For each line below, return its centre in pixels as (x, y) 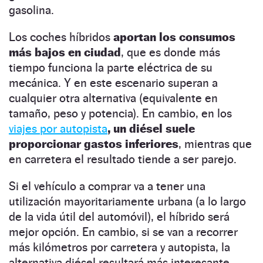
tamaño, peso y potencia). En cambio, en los (120, 113)
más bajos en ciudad (65, 52)
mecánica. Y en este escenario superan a (113, 82)
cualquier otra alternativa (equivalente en (113, 98)
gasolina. (31, 10)
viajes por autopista (58, 128)
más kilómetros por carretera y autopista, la (119, 247)
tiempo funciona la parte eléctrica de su (111, 67)
